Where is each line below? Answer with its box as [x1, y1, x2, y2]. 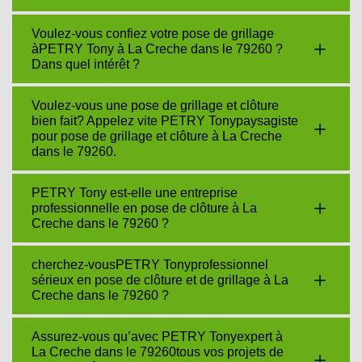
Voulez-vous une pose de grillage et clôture [32, 99, 279, 112]
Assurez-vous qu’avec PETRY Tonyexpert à [32, 330, 283, 343]
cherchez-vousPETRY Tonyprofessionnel [32, 258, 268, 271]
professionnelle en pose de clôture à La [32, 201, 257, 215]
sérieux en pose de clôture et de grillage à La [32, 273, 288, 287]
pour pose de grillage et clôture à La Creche [32, 129, 282, 143]
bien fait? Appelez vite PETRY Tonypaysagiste [32, 114, 298, 128]
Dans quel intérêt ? [32, 57, 140, 71]
